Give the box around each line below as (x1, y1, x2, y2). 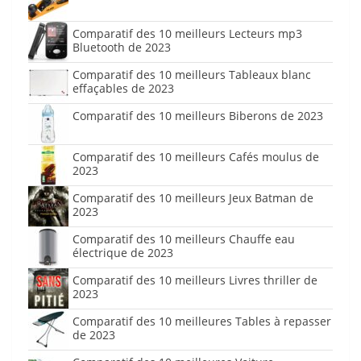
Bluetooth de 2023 (73, 39, 171, 56)
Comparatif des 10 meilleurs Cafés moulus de (73, 149, 319, 165)
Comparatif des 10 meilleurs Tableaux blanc (73, 67, 311, 83)
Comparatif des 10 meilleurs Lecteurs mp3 (73, 26, 302, 42)
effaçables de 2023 (73, 81, 174, 97)
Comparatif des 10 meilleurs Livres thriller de (73, 272, 317, 288)
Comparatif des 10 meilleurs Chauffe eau (73, 231, 295, 247)
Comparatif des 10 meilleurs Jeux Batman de (73, 190, 313, 206)
